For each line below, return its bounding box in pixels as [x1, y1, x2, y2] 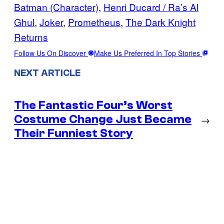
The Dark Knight [125, 15, 195, 29]
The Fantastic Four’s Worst [14, 98, 172, 112]
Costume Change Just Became [14, 112, 191, 126]
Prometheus [68, 15, 120, 29]
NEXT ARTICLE [14, 67, 80, 79]
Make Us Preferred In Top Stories [94, 48, 202, 58]
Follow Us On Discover [14, 48, 88, 58]
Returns [14, 30, 48, 44]
